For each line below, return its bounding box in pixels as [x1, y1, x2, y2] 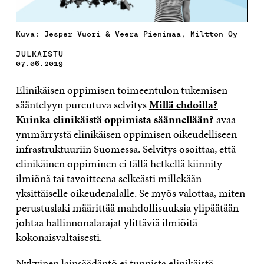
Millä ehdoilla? [148, 96, 218, 113]
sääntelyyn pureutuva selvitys [15, 96, 149, 113]
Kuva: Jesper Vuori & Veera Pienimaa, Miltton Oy [15, 29, 237, 38]
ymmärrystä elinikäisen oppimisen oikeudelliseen [15, 126, 237, 142]
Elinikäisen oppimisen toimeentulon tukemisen [15, 81, 227, 98]
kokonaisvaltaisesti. [15, 229, 102, 245]
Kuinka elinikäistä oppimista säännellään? [15, 111, 216, 127]
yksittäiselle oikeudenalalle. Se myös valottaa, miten [15, 184, 245, 201]
